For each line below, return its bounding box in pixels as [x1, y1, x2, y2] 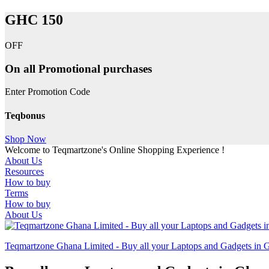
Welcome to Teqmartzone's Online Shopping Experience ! [5, 144, 225, 155]
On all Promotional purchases [5, 62, 152, 75]
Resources [5, 166, 44, 177]
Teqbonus [5, 110, 45, 121]
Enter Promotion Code [5, 86, 90, 97]
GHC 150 [5, 11, 63, 28]
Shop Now [5, 133, 46, 144]
